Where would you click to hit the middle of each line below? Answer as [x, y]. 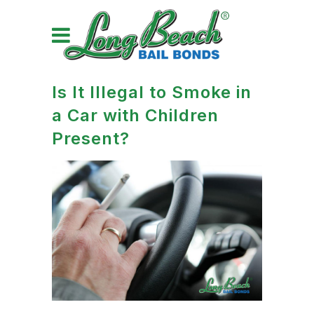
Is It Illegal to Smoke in [152, 92]
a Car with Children [135, 115]
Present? [91, 138]
